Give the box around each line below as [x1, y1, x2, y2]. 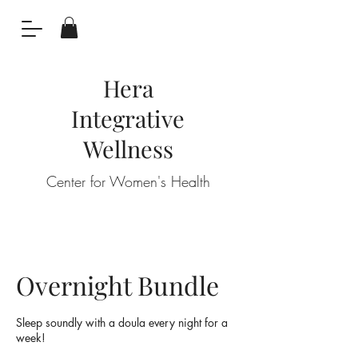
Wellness [82, 133, 173, 165]
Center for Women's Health [46, 172, 210, 192]
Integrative [71, 103, 185, 134]
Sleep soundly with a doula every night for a [16, 315, 228, 331]
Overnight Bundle [16, 268, 219, 303]
